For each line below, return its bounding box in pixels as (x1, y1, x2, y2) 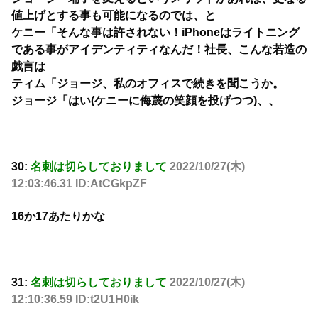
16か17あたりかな (11, 209, 105, 222)
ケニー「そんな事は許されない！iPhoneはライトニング (11, 26, 300, 38)
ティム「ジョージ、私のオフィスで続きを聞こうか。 (11, 77, 284, 89)
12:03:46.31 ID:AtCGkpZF (11, 177, 147, 190)
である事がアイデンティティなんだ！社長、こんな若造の (11, 43, 307, 55)
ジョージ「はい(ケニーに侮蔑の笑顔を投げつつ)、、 (11, 94, 280, 106)
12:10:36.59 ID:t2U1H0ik (11, 292, 139, 305)
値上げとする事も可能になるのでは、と (11, 9, 216, 21)
